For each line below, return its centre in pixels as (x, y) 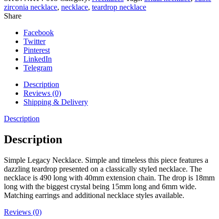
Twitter (34, 41)
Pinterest (37, 50)
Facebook (39, 32)
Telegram (38, 67)
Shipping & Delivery (56, 102)
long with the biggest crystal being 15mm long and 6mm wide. (100, 186)
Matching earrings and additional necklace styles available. (94, 195)
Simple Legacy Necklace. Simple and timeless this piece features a (106, 160)
